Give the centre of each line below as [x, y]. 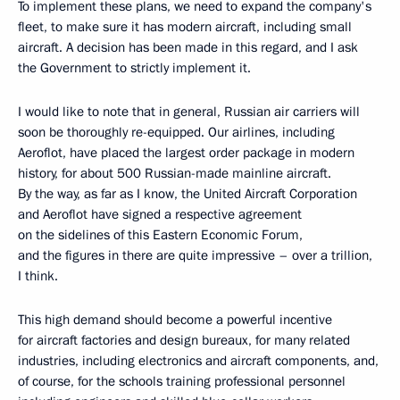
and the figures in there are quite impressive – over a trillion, [195, 255]
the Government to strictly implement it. [134, 67]
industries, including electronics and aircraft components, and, [198, 360]
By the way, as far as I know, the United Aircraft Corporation [187, 193]
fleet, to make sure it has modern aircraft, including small [185, 26]
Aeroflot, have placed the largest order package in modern [186, 152]
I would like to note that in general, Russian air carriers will [189, 111]
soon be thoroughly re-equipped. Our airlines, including [176, 132]
